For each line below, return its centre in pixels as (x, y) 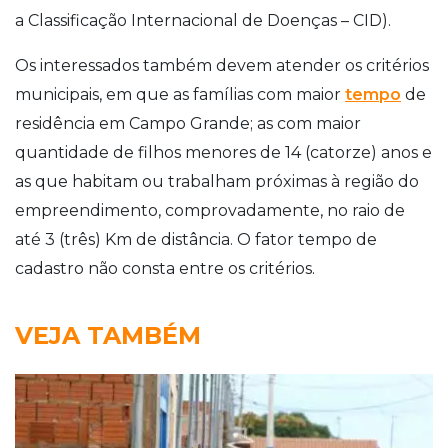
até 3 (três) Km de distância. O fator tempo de (196, 239)
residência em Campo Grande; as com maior (188, 123)
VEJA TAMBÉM (108, 335)
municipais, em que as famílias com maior (180, 94)
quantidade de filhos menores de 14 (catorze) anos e (223, 152)
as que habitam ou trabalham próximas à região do (217, 181)
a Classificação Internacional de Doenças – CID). (203, 20)
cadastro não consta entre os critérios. (165, 268)
